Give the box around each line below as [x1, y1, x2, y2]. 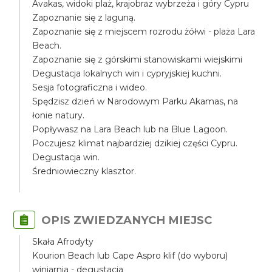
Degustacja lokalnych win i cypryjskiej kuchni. [32, 68, 222, 79]
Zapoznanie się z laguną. [32, 12, 136, 23]
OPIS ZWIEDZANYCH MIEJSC [41, 213, 212, 227]
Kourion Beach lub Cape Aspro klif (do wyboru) [32, 250, 228, 261]
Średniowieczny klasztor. [32, 166, 137, 177]
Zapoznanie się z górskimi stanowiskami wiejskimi [32, 54, 243, 65]
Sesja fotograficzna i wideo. [32, 82, 148, 93]
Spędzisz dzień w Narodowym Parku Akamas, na [32, 96, 239, 107]
